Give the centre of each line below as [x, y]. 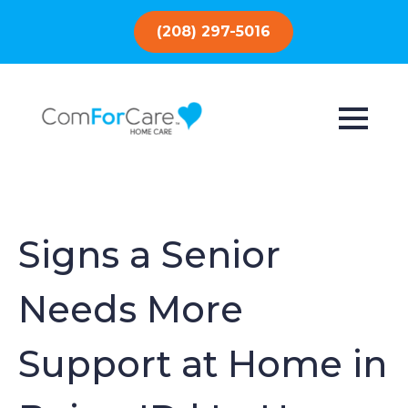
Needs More [131, 309]
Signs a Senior [149, 255]
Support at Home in [203, 364]
